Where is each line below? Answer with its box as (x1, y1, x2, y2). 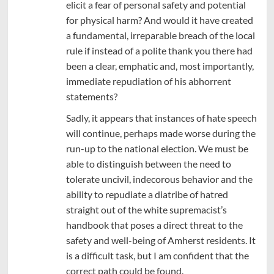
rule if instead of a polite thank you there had (65, 44, 253, 56)
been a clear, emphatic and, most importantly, (65, 59, 254, 72)
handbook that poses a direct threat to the (65, 218, 243, 231)
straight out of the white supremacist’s (65, 203, 227, 215)
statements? (65, 90, 117, 102)
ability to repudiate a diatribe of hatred (65, 188, 228, 200)
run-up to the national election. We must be (65, 142, 248, 154)
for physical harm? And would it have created (65, 13, 253, 26)
